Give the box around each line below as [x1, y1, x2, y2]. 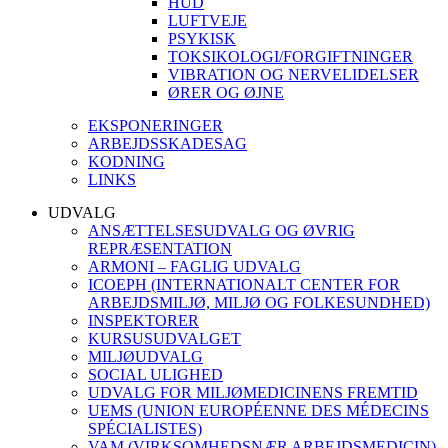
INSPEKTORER [88, 312, 199, 329]
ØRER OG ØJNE [168, 84, 284, 101]
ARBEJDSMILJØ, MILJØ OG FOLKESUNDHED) [88, 294, 430, 311]
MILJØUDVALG [88, 348, 203, 365]
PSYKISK [168, 30, 236, 47]
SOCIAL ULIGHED [88, 366, 223, 383]
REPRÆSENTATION [88, 240, 232, 257]
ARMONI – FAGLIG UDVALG [88, 258, 301, 275]
